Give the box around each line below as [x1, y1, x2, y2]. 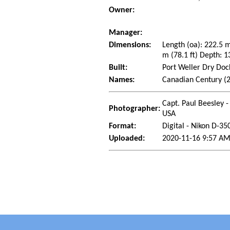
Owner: [109, 6, 135, 14]
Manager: [109, 28, 143, 37]
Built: [109, 63, 128, 72]
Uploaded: [109, 134, 145, 143]
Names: [109, 75, 135, 84]
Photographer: [109, 104, 161, 113]
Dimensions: [109, 41, 151, 49]
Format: [109, 122, 137, 130]
